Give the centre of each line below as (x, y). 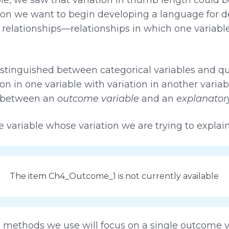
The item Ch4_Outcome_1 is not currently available (114, 176)
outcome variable (98, 98)
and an (157, 98)
